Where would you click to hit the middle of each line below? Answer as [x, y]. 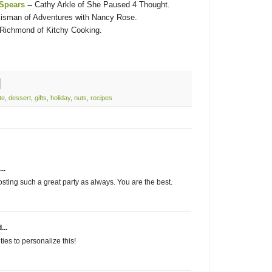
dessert [20, 97]
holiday [60, 97]
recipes [101, 97]
